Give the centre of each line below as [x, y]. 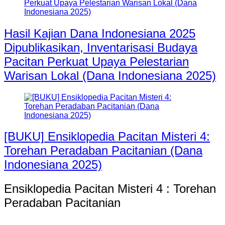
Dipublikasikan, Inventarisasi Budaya [101, 47]
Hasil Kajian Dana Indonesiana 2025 [100, 33]
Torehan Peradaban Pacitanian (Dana [103, 151]
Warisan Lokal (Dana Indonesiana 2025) [110, 75]
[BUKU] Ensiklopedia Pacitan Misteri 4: [107, 137]
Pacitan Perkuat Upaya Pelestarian [96, 61]
